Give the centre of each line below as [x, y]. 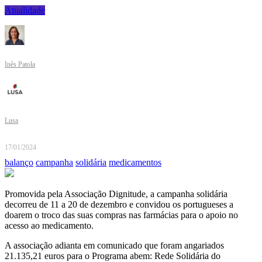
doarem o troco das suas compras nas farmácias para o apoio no [121, 215]
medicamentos [135, 163]
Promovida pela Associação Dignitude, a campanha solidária [116, 194]
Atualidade [25, 11]
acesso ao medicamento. [49, 226]
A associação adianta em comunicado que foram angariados [114, 246]
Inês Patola [20, 65]
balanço [19, 163]
